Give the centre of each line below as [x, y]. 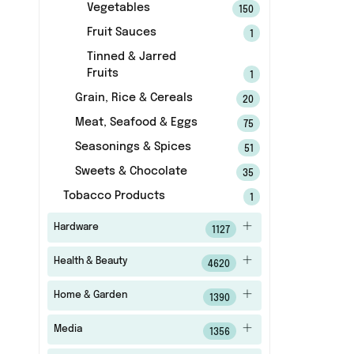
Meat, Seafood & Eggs [136, 122]
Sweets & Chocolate [131, 171]
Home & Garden [90, 296]
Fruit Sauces [121, 32]
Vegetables [118, 8]
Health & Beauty [90, 262]
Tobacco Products [114, 196]
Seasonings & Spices [133, 147]
